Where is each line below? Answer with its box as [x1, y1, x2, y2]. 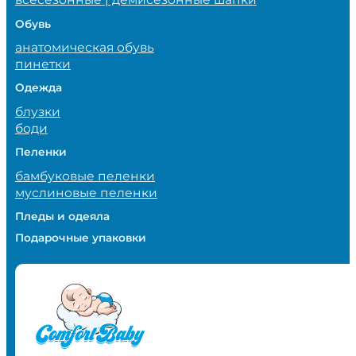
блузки [14, 103, 60, 119]
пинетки [14, 56, 71, 72]
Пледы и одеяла [14, 209, 110, 222]
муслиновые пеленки [14, 184, 157, 200]
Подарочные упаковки [14, 231, 146, 245]
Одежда [14, 81, 62, 95]
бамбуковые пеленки [14, 168, 155, 184]
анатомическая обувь [14, 40, 154, 55]
